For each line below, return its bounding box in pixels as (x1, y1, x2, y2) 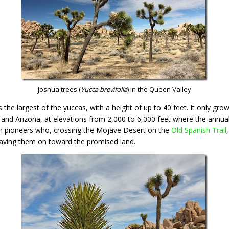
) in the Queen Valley (127, 84, 191, 94)
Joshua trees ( (38, 84, 81, 94)
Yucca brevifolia (81, 84, 127, 94)
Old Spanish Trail (171, 125, 226, 135)
